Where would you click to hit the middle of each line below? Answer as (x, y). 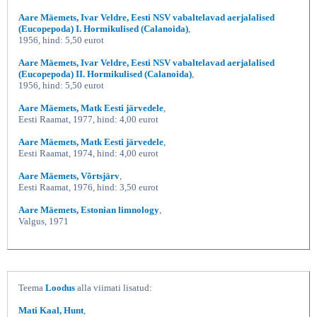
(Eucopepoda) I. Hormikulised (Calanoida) (103, 28)
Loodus (60, 287)
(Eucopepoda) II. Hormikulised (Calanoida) (105, 74)
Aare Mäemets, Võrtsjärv (69, 175)
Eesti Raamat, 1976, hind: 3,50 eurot (88, 187)
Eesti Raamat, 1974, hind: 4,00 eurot (88, 153)
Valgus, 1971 (44, 221)
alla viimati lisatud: (114, 287)
